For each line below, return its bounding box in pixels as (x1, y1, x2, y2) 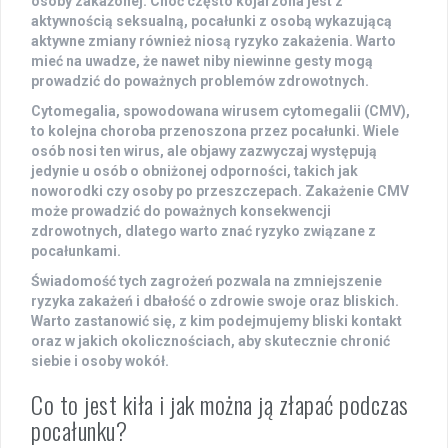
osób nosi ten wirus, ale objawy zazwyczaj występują (31, 143, 377, 160)
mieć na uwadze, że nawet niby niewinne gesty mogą (31, 53, 373, 70)
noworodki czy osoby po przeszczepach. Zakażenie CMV (31, 183, 409, 200)
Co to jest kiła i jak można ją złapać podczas (31, 386, 409, 423)
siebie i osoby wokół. (31, 353, 169, 370)
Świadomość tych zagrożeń (31, 273, 213, 290)
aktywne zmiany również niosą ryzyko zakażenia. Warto (31, 33, 396, 50)
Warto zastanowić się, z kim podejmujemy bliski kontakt (31, 313, 402, 330)
